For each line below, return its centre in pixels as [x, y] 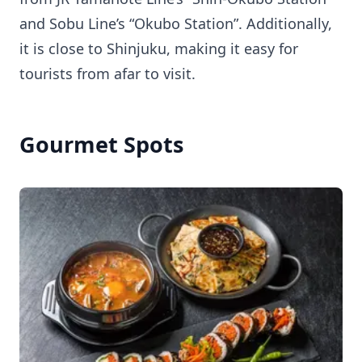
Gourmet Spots [101, 144]
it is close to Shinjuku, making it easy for [159, 48]
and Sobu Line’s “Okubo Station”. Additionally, [176, 23]
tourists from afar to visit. [107, 73]
